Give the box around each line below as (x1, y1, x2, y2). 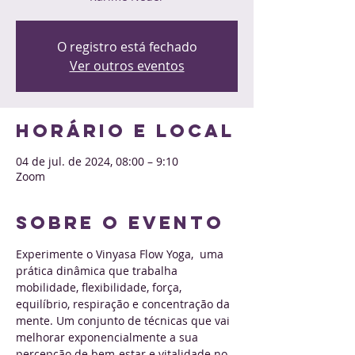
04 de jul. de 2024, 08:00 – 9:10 (16, 154, 178, 169)
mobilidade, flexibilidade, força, (16, 280, 185, 295)
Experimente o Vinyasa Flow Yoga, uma (16, 246, 227, 261)
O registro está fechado (56, 38, 197, 55)
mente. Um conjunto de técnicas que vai (16, 313, 233, 328)
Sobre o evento (16, 212, 224, 234)
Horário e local (16, 120, 235, 142)
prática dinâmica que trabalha (16, 263, 181, 278)
